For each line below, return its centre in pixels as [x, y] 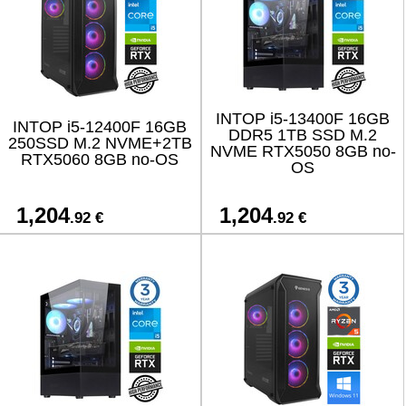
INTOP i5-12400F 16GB [100, 127]
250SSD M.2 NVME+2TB [100, 143]
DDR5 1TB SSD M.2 [303, 135]
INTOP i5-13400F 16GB [303, 119]
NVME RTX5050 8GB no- [303, 151]
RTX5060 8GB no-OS [100, 159]
